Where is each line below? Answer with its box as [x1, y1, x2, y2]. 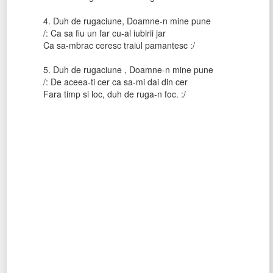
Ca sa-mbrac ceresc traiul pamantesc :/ [43, 39, 195, 51]
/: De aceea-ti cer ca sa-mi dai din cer [43, 76, 188, 88]
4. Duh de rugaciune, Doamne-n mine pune [43, 15, 211, 27]
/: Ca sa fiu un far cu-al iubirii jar [43, 27, 166, 39]
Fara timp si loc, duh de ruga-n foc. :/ [43, 88, 186, 100]
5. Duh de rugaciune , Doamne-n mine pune [43, 63, 213, 76]
